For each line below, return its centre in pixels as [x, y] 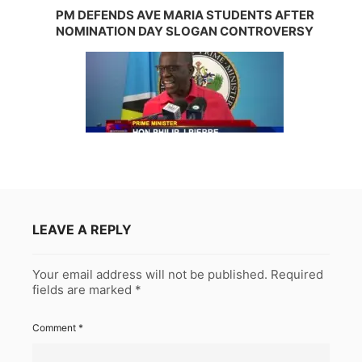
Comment [55, 327]
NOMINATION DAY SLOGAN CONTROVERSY [185, 31]
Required [297, 274]
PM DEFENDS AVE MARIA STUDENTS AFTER [185, 15]
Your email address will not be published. [150, 274]
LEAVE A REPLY [82, 229]
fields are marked [84, 289]
